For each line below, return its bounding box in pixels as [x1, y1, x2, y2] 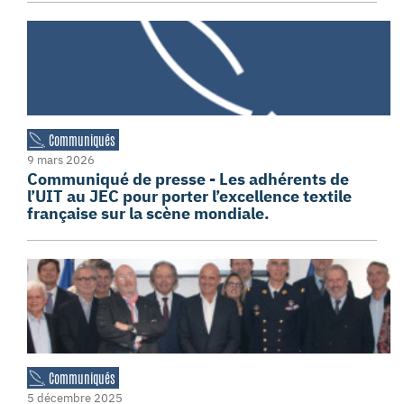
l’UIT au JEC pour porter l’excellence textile [27, 186, 352, 207]
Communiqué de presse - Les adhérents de [27, 169, 349, 189]
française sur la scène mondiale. [27, 203, 270, 224]
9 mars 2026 [27, 152, 95, 168]
